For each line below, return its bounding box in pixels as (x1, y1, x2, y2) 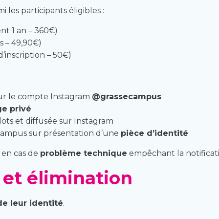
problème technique (40, 149, 127, 158)
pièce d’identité (120, 129, 188, 138)
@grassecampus (91, 92, 161, 101)
